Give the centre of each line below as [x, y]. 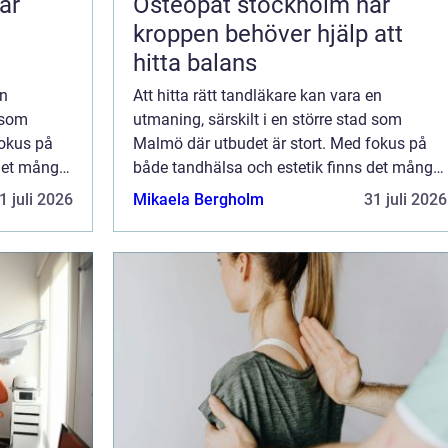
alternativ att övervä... [209, 192]
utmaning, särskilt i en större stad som [267, 120]
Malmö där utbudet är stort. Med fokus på [280, 144]
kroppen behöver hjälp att [268, 34]
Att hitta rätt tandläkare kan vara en [257, 96]
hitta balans [195, 63]
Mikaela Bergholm [198, 200]
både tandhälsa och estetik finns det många [287, 168]
